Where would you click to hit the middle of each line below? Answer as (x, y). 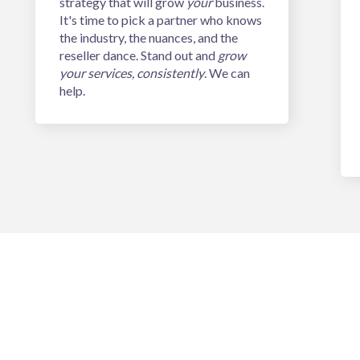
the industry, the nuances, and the (149, 38)
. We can (227, 73)
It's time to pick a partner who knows (161, 20)
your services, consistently (132, 73)
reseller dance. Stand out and (139, 55)
